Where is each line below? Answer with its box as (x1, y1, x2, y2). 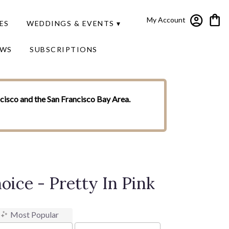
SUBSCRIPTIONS (30, 44, 98, 54)
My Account (147, 15, 186, 25)
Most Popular (10, 210, 59, 219)
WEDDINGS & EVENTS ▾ (27, 19, 121, 28)
